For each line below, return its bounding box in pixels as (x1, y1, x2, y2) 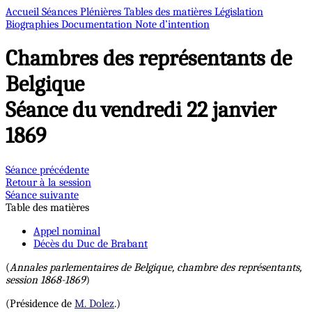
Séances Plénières (42, 6, 124, 18)
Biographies (6, 18, 61, 31)
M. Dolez (75, 297, 114, 310)
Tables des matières (124, 6, 214, 18)
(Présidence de (6, 297, 75, 310)
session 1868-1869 (6, 273, 86, 286)
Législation (214, 6, 263, 18)
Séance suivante (6, 188, 79, 201)
